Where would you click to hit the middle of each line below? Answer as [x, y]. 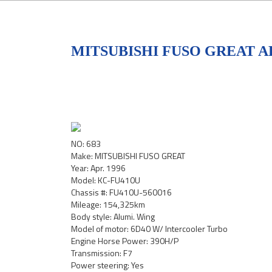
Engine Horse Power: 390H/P [129, 241]
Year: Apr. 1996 [98, 168]
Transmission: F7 [102, 253]
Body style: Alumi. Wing [113, 216]
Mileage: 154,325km [108, 204]
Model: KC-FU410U [106, 180]
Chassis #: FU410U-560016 [121, 192]
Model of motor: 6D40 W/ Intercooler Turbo [149, 229]
